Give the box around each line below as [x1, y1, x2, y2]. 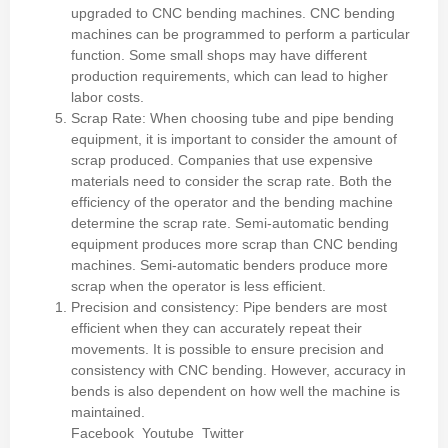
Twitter [202, 425, 244, 442]
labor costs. [71, 89, 144, 106]
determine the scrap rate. [71, 215, 231, 232]
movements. [71, 341, 149, 358]
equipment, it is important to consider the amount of [71, 131, 397, 148]
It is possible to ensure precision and [153, 341, 384, 358]
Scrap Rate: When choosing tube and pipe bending [71, 110, 394, 127]
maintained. [71, 404, 145, 421]
